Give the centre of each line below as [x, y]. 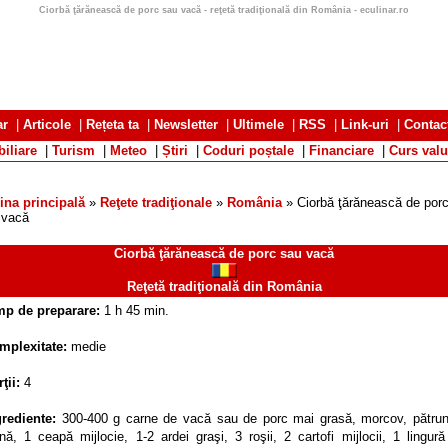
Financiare [341, 150]
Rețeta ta [112, 124]
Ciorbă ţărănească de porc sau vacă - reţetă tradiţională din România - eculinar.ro [224, 10]
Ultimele [258, 124]
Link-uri [365, 124]
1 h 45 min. [136, 310]
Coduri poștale [248, 150]
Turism [73, 150]
